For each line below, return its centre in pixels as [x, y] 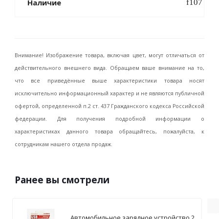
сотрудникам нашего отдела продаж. [64, 144]
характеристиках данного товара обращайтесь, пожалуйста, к [109, 131]
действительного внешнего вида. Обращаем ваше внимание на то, [109, 68]
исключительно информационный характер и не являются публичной [109, 93]
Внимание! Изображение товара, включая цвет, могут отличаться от [109, 55]
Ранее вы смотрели [62, 180]
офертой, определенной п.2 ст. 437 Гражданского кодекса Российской [109, 106]
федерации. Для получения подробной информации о [109, 119]
